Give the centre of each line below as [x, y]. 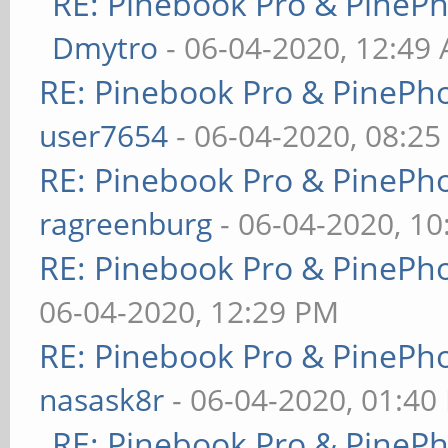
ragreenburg [126, 223]
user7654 [104, 135]
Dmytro [105, 47]
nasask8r [102, 399]
